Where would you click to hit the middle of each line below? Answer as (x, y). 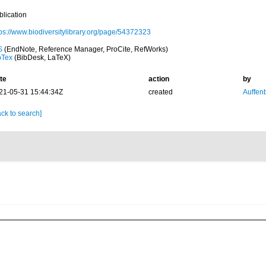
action (159, 79)
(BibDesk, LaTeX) (41, 58)
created (160, 92)
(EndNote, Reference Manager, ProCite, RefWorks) (85, 49)
